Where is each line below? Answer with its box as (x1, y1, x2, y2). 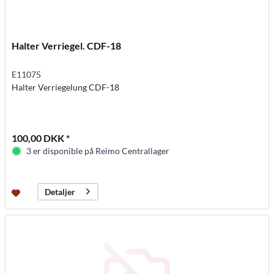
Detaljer (45, 187, 76, 198)
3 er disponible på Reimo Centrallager (26, 145, 170, 156)
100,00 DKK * (12, 131, 70, 144)
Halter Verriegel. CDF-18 (12, 39, 122, 51)
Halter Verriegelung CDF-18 (12, 81, 120, 92)
